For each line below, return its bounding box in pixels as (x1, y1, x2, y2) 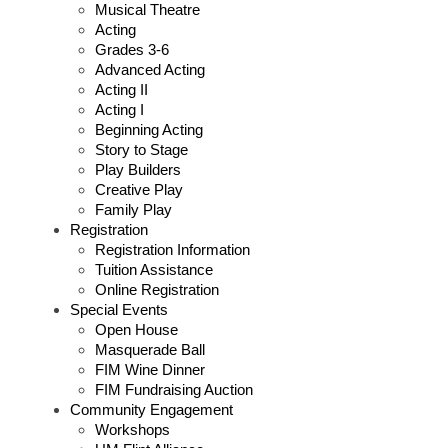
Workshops (95, 420, 170, 438)
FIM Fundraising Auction (95, 380, 253, 398)
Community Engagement (70, 400, 233, 418)
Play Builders (95, 160, 181, 178)
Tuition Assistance (95, 260, 213, 278)
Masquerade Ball (95, 340, 205, 358)
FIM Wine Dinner (95, 360, 205, 378)
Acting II (95, 80, 148, 98)
